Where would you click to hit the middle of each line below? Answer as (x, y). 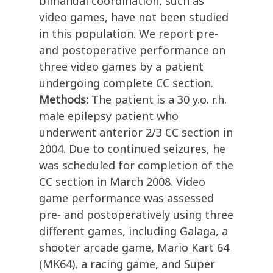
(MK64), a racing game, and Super (127, 264)
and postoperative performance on (132, 50)
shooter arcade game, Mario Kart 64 (134, 248)
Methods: (65, 100)
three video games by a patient (121, 67)
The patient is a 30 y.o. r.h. (159, 100)
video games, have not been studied (134, 17)
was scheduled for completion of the (136, 165)
